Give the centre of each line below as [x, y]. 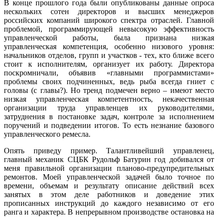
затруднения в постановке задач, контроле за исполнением [109, 116]
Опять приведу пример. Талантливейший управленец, [109, 150]
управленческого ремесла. [47, 134]
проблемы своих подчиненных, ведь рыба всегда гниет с [109, 81]
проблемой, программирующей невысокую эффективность [109, 29]
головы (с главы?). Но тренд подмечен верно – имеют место [109, 90]
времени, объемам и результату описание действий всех [109, 185]
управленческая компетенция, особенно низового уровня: [109, 46]
